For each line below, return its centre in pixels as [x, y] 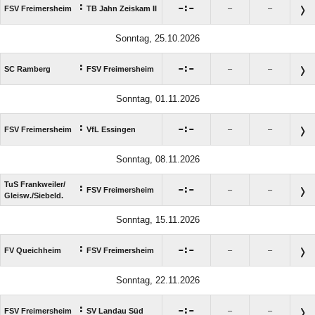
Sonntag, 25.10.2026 [157, 39]
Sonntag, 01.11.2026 [157, 99]
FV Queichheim [33, 251]
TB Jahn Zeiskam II [122, 9]
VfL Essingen [111, 130]
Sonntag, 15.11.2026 [157, 220]
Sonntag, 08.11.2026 [157, 160]
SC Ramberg [27, 69]
